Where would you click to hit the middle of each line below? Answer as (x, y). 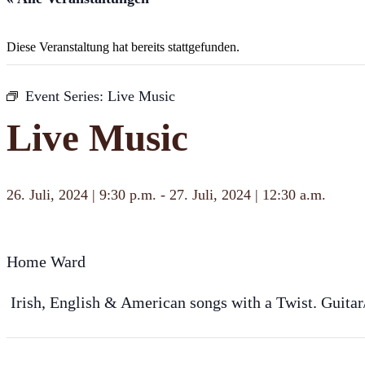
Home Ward (46, 262)
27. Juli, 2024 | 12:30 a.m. (248, 195)
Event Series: (66, 96)
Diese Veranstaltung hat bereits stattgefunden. (123, 47)
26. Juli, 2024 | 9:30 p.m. (81, 195)
